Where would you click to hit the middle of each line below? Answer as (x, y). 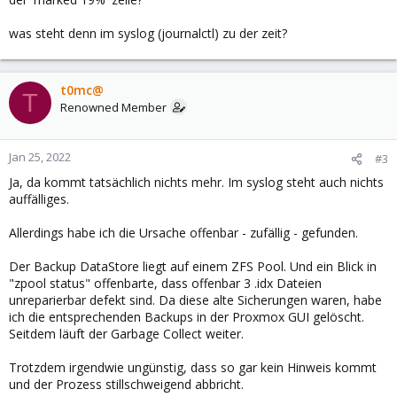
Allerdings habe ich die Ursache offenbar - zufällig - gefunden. (183, 233)
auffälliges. (39, 199)
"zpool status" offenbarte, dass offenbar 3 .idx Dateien (165, 283)
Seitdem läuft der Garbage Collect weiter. (126, 334)
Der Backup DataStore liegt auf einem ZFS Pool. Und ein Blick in (193, 266)
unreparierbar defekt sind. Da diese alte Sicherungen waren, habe (195, 300)
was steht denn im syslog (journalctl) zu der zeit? (148, 33)
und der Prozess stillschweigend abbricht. (126, 384)
